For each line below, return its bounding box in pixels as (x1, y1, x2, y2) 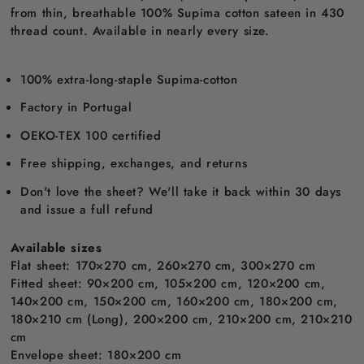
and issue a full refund (20, 200, 154, 219)
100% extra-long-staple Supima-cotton (20, 70, 238, 89)
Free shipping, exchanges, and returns (20, 154, 248, 173)
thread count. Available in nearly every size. (10, 22, 270, 41)
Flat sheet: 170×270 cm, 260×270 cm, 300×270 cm (10, 256, 316, 275)
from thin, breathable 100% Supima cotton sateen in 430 (10, 4, 344, 23)
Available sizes (10, 238, 102, 257)
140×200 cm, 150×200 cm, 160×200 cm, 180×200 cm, (10, 292, 338, 310)
